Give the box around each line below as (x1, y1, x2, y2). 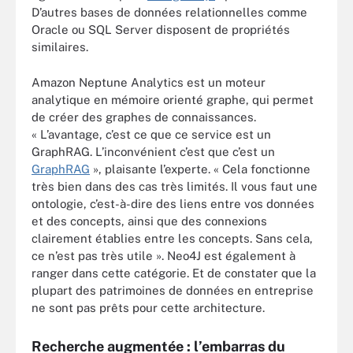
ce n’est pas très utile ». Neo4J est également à (32, 248, 295, 262)
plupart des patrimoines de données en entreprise (32, 283, 314, 297)
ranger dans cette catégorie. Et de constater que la (32, 266, 316, 280)
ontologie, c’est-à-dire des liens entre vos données (32, 196, 314, 210)
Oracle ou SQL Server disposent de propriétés (32, 23, 290, 36)
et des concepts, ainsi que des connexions (32, 214, 267, 228)
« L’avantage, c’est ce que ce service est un (32, 127, 271, 141)
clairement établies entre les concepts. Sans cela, (32, 231, 313, 245)
